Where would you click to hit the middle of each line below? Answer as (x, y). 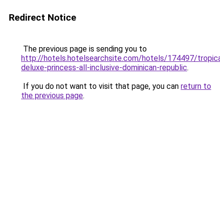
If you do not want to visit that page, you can (101, 86)
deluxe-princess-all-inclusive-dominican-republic (104, 68)
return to (196, 86)
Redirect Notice (42, 17)
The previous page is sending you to (84, 49)
